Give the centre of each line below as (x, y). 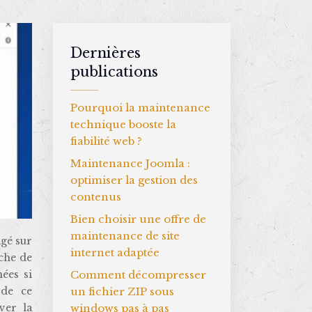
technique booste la (123, 124)
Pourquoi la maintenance (140, 108)
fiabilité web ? (106, 141)
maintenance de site (125, 236)
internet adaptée (115, 252)
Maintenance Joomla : (130, 163)
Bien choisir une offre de (138, 219)
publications (114, 72)
